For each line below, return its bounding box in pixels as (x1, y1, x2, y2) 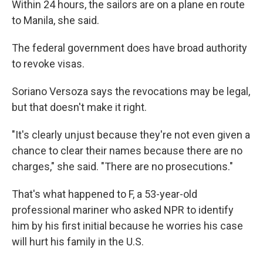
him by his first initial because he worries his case (12, 219, 243, 232)
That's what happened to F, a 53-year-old (12, 187, 197, 200)
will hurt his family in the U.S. (12, 235, 144, 248)
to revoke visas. (12, 57, 85, 70)
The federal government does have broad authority (12, 41, 247, 54)
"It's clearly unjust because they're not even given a (12, 128, 250, 141)
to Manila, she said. (12, 14, 99, 26)
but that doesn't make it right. (12, 100, 147, 113)
